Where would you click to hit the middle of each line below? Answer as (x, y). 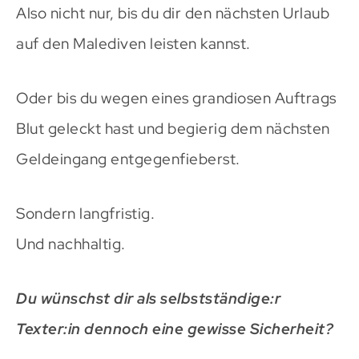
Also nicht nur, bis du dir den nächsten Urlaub (173, 13)
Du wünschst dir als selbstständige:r (148, 298)
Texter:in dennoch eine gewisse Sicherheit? (175, 329)
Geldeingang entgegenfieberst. (128, 159)
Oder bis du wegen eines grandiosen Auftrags (176, 98)
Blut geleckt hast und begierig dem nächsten (173, 128)
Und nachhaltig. (71, 244)
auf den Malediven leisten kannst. (133, 43)
